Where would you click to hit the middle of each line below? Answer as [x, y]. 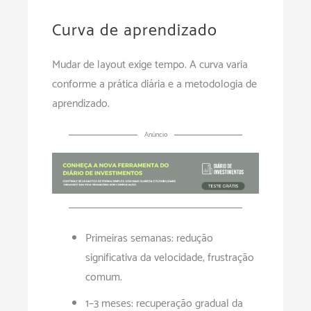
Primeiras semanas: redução [149, 239]
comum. [104, 278]
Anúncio [155, 134]
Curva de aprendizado [135, 31]
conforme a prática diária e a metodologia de [154, 84]
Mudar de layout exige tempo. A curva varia [150, 65]
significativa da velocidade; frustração [170, 258]
